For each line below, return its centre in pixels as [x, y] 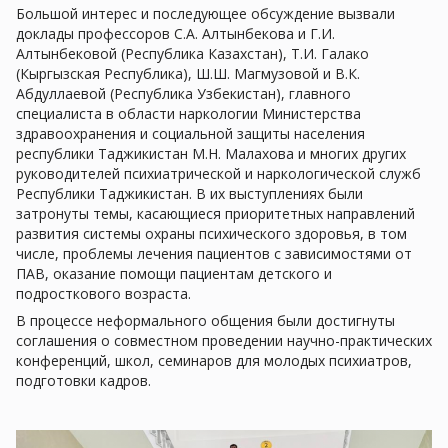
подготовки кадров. [83, 380]
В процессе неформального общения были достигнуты [205, 320]
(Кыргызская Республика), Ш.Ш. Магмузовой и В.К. [188, 73]
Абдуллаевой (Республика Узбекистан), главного [183, 93]
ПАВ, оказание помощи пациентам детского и [174, 273]
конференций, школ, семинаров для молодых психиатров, [214, 360]
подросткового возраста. [103, 293]
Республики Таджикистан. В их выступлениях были [189, 193]
